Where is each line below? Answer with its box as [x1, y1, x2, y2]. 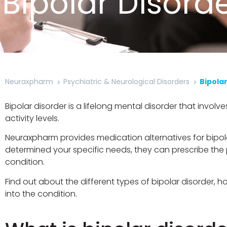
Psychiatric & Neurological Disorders [63, 77, 190, 87]
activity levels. [5, 112, 60, 125]
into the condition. [5, 187, 78, 200]
